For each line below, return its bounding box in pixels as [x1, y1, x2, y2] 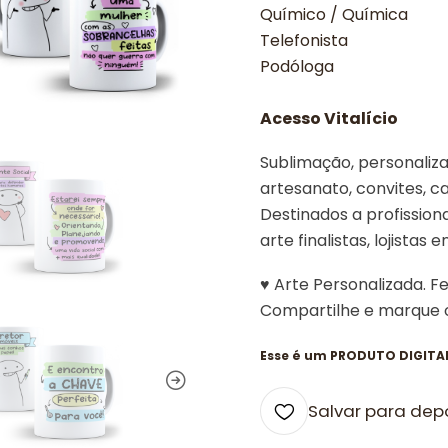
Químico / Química [260, 3, 408, 26]
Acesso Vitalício [260, 107, 398, 130]
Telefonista [260, 29, 348, 52]
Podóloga [260, 55, 334, 78]
